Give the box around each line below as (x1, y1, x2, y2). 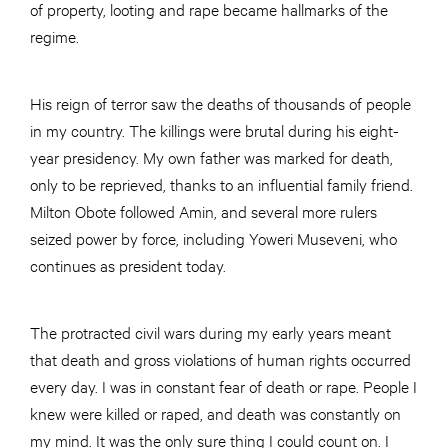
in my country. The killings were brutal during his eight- (30, 118, 399, 140)
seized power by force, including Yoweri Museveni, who (30, 226, 397, 248)
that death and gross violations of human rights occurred (30, 347, 411, 369)
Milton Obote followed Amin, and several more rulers (30, 199, 377, 221)
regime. (30, 24, 79, 46)
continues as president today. (30, 253, 230, 275)
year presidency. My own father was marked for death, (30, 145, 393, 167)
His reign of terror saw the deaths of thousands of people (30, 91, 411, 113)
